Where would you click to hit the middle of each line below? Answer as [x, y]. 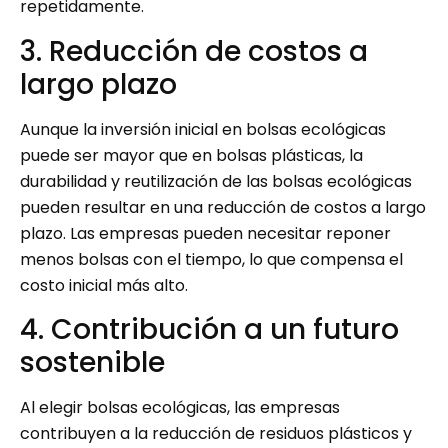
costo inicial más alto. [104, 285]
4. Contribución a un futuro [209, 330]
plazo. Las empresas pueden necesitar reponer [205, 233]
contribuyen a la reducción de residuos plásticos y [216, 434]
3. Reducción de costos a [194, 51]
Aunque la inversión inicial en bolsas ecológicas [203, 129]
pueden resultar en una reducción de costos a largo [223, 207]
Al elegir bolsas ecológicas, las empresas [180, 408]
